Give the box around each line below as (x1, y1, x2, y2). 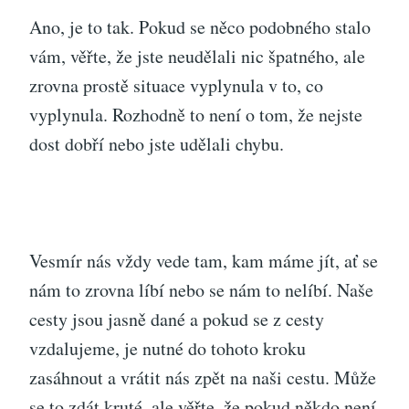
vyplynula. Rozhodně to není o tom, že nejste (29, 101, 362, 127)
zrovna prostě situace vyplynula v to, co (29, 72, 323, 98)
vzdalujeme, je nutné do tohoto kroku (29, 335, 306, 361)
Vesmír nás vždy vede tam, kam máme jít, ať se (29, 247, 378, 273)
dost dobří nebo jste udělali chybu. (29, 131, 284, 156)
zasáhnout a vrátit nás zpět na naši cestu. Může (29, 364, 376, 390)
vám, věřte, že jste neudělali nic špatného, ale (29, 43, 365, 68)
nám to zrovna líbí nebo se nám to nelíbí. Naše (29, 277, 373, 302)
